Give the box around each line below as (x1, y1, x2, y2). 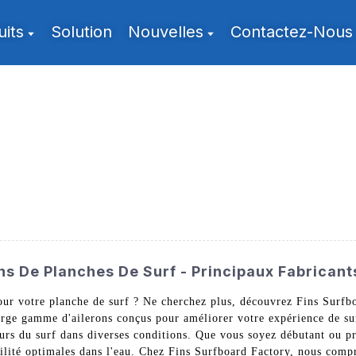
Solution (51, 22, 113, 41)
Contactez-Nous (230, 22, 354, 41)
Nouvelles (128, 22, 204, 41)
